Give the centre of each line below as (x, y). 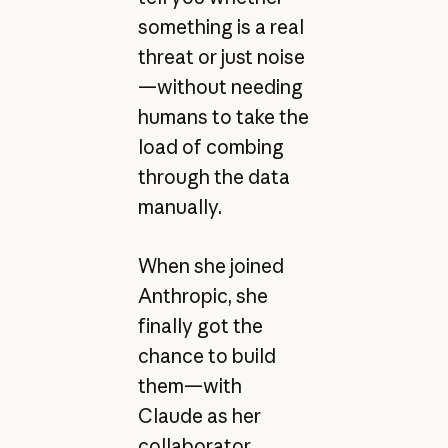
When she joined (210, 265)
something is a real (220, 27)
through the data (213, 177)
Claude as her (199, 415)
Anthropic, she (202, 295)
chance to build (206, 355)
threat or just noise (221, 57)
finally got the (200, 325)
